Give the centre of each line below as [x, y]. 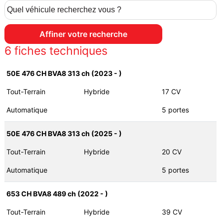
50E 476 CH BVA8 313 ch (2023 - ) [64, 74]
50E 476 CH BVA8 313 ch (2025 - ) [64, 134]
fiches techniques [59, 51]
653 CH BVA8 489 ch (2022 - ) [57, 194]
